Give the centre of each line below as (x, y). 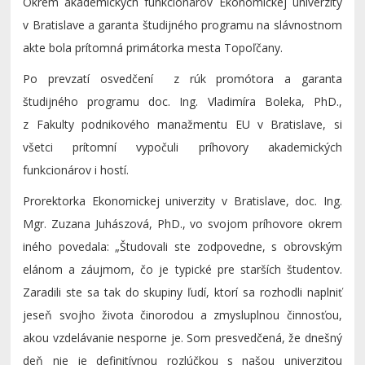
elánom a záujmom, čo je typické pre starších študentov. (182, 269)
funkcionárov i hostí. (76, 169)
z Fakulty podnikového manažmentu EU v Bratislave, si (182, 124)
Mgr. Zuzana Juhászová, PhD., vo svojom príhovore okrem (182, 223)
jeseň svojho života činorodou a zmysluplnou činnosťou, (182, 314)
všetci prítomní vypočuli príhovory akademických (182, 147)
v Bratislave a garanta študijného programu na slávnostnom (182, 24)
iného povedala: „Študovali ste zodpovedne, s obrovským (182, 246)
